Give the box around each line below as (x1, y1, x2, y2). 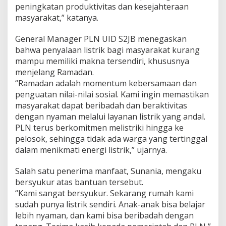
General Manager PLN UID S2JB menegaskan (15, 33, 187, 45)
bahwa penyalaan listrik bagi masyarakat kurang (15, 44, 200, 56)
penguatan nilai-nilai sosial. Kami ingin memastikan (15, 89, 209, 100)
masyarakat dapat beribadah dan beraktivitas (15, 100, 187, 111)
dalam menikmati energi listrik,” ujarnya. (15, 144, 167, 156)
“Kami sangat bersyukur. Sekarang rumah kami (15, 188, 194, 199)
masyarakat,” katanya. (15, 12, 98, 24)
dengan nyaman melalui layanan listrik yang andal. (15, 111, 205, 123)
